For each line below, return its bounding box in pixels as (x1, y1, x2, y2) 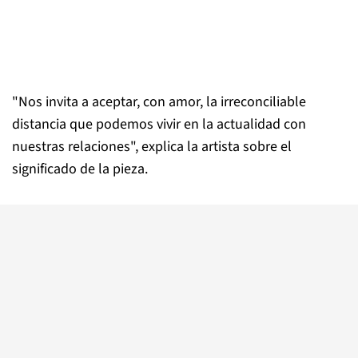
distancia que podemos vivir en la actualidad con (12, 114, 306, 135)
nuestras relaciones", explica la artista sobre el (12, 137, 292, 157)
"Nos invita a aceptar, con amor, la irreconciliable (12, 92, 306, 113)
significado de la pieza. (12, 159, 148, 180)
